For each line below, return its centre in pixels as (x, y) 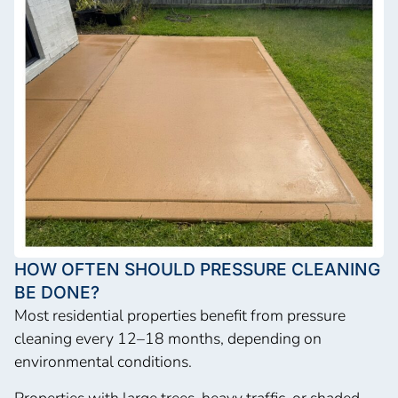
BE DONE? (57, 293)
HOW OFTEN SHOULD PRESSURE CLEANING (197, 270)
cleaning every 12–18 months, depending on (168, 339)
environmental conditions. (103, 362)
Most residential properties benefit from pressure (180, 316)
